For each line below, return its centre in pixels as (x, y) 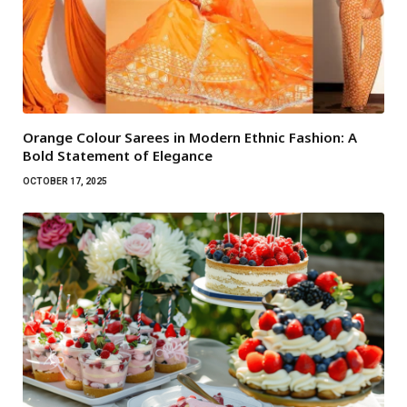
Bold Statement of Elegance (118, 156)
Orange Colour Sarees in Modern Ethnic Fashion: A (190, 138)
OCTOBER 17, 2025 (65, 182)
